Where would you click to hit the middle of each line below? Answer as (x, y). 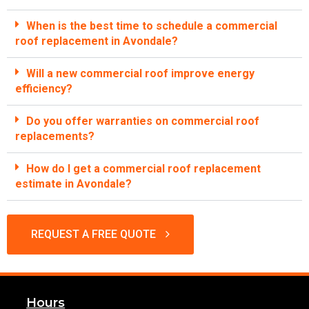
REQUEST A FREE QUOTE (93, 234)
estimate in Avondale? (73, 183)
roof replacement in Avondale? (97, 41)
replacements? (55, 136)
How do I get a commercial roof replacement (143, 168)
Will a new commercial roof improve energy (140, 73)
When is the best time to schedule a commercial (152, 26)
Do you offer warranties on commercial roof (143, 121)
